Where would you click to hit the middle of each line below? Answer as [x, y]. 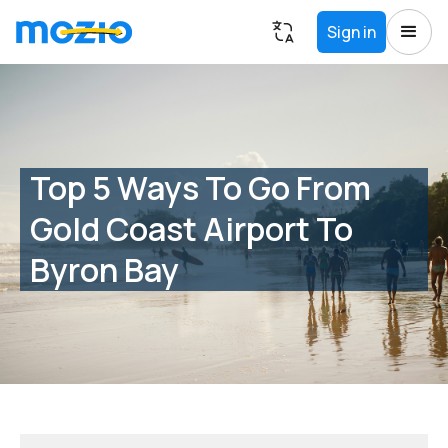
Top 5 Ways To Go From [200, 187]
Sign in [351, 32]
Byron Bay [104, 269]
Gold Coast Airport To [191, 228]
